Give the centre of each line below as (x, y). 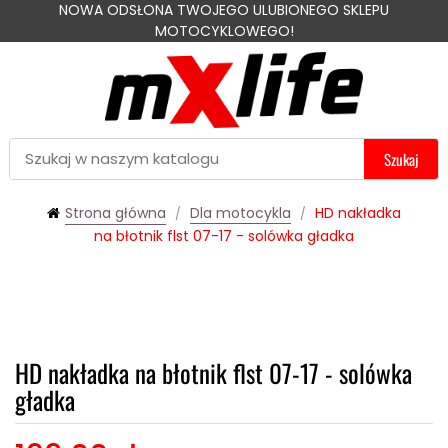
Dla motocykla (240, 212)
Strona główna (115, 212)
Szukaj (401, 158)
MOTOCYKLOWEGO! (224, 31)
